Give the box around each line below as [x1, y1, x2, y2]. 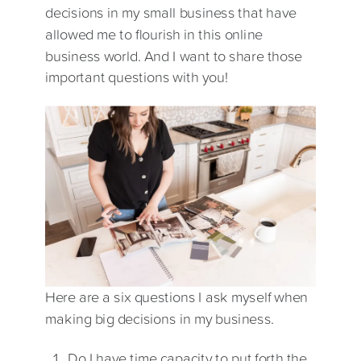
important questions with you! [45, 66, 228, 87]
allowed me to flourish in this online [45, 23, 263, 44]
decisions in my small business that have [45, 2, 297, 23]
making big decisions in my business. [45, 308, 275, 329]
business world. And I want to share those [45, 44, 303, 66]
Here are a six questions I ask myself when [45, 287, 309, 308]
